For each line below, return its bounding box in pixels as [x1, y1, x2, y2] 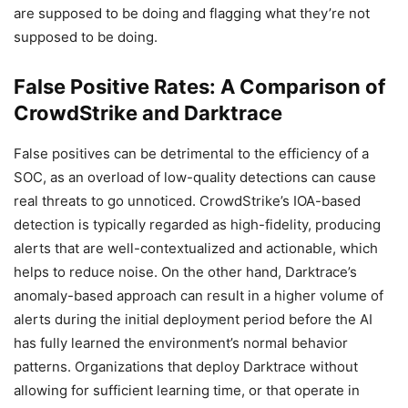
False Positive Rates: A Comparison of [14, 74, 385, 98]
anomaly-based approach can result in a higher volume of [14, 286, 383, 304]
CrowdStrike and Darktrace [14, 100, 282, 125]
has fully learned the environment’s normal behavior [14, 333, 348, 352]
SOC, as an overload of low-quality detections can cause [14, 168, 376, 186]
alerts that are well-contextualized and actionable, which [14, 239, 378, 257]
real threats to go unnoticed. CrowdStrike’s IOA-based [14, 191, 361, 209]
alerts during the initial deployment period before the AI [14, 310, 372, 328]
